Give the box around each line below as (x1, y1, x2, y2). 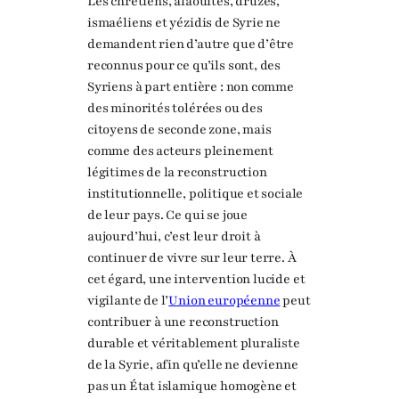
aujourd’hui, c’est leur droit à (87, 228, 261, 246)
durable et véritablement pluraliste (87, 335, 300, 353)
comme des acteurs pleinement (87, 142, 273, 160)
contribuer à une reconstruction (87, 313, 279, 331)
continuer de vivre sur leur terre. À (87, 249, 297, 267)
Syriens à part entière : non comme (87, 78, 294, 96)
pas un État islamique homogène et (87, 378, 297, 395)
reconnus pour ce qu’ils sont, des (87, 57, 281, 75)
